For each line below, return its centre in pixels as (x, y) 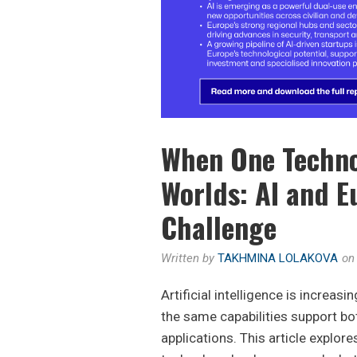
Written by (189, 259)
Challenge (219, 227)
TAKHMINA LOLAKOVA (278, 259)
